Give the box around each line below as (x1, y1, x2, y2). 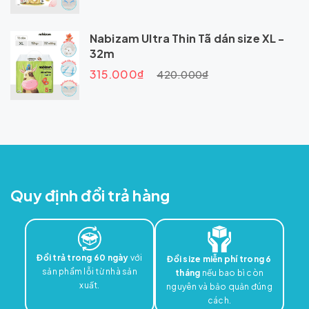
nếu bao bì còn (200, 268, 264, 279)
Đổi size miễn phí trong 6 (167, 254, 272, 265)
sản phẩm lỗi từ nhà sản (42, 266, 137, 277)
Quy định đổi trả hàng (10, 186, 170, 206)
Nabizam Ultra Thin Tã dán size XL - (90, 31, 285, 46)
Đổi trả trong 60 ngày (37, 252, 129, 263)
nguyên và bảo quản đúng (166, 281, 272, 292)
